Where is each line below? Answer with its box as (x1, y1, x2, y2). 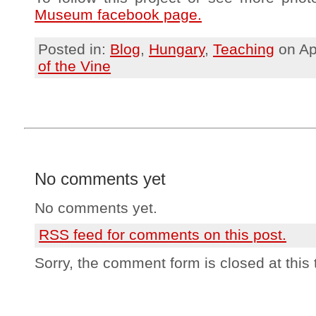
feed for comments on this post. (69, 226, 286, 243)
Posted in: (38, 41, 110, 57)
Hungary (149, 41, 205, 57)
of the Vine (38, 58, 111, 74)
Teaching (213, 41, 274, 57)
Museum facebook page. (35, 6, 202, 23)
